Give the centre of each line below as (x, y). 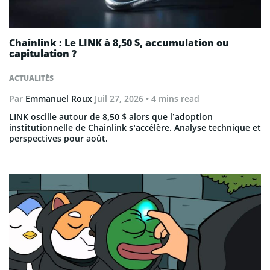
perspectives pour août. (58, 138)
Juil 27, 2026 (119, 98)
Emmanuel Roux (59, 98)
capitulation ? (43, 53)
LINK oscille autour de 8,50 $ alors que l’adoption (111, 116)
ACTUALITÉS (31, 78)
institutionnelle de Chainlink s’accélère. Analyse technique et (135, 127)
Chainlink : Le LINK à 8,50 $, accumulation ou (119, 42)
